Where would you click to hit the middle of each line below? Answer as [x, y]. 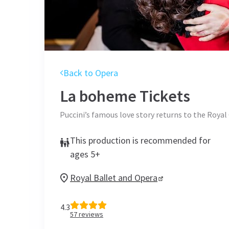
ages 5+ [85, 154]
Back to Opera [91, 73]
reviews [90, 214]
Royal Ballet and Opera [114, 178]
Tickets [163, 96]
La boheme [98, 96]
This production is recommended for [140, 140]
